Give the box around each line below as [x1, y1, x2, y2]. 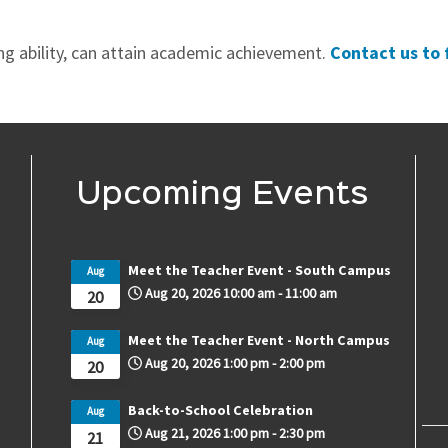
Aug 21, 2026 [144, 424, 220, 443]
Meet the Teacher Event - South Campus [127, 260, 391, 279]
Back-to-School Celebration [127, 401, 313, 420]
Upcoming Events [77, 180, 370, 209]
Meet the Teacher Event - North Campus [127, 331, 390, 350]
